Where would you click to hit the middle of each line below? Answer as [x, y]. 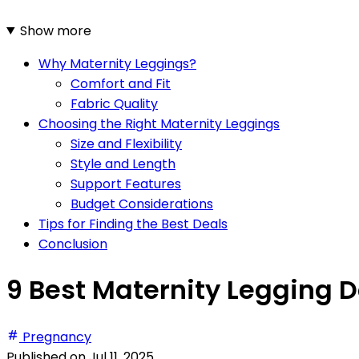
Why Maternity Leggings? [117, 63]
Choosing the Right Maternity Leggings [159, 123]
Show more [55, 30]
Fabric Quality [114, 103]
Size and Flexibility [126, 143]
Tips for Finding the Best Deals [133, 224]
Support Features [126, 184]
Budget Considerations [142, 204]
